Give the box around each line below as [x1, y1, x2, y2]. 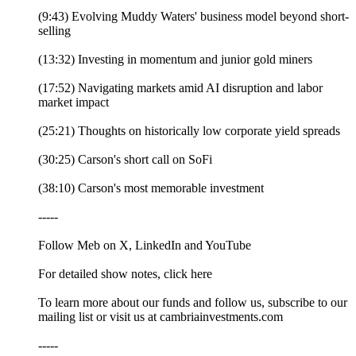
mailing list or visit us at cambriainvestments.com [38, 310, 283, 324]
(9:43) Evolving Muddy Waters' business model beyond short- [38, 10, 349, 24]
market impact [38, 95, 109, 110]
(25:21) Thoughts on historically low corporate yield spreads [38, 124, 340, 138]
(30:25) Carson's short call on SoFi [38, 153, 212, 167]
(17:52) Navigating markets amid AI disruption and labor [38, 81, 323, 95]
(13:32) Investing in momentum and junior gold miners [38, 52, 312, 67]
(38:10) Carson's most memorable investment [38, 181, 264, 195]
